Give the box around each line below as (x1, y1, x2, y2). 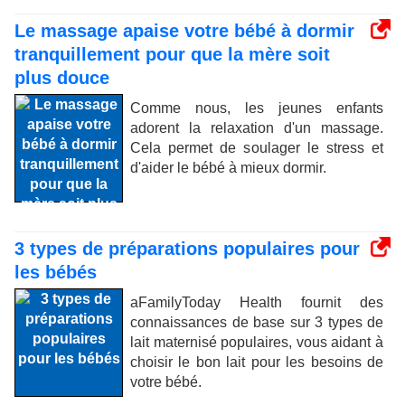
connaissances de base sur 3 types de (130, 315, 383, 330)
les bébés (14, 262, 97, 282)
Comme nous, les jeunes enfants (130, 100, 383, 116)
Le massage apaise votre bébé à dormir (14, 21, 354, 41)
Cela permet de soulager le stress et (130, 140, 383, 155)
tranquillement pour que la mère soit (14, 44, 330, 64)
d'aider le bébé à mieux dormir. (130, 160, 326, 175)
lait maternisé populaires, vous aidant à (130, 334, 383, 350)
